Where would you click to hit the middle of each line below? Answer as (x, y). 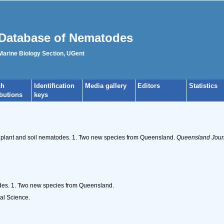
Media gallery (106, 86)
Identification (54, 86)
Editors (149, 86)
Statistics (203, 86)
